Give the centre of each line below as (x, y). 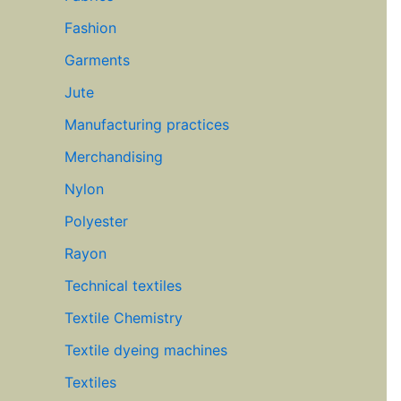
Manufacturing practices (147, 125)
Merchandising (114, 157)
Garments (97, 60)
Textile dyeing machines (146, 350)
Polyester (96, 222)
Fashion (90, 28)
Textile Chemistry (124, 318)
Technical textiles (123, 286)
